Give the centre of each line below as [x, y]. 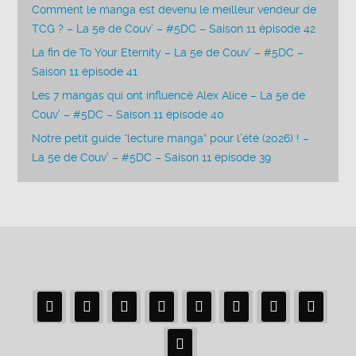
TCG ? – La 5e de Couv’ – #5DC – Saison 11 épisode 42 [174, 29]
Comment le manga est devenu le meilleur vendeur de [174, 10]
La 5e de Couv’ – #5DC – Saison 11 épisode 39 [152, 157]
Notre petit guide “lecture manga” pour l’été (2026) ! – [171, 138]
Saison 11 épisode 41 [85, 72]
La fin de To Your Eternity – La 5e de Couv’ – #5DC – [168, 52]
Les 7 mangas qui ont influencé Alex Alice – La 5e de [169, 95]
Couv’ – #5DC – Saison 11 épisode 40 [128, 114]
